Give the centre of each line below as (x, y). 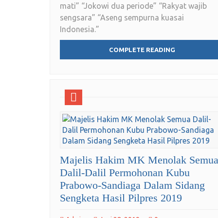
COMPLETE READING (142, 50)
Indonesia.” (80, 29)
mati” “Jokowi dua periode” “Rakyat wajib (133, 6)
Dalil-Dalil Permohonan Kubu (125, 173)
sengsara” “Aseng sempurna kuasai (122, 18)
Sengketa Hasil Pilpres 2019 (121, 198)
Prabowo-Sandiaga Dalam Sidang (132, 185)
